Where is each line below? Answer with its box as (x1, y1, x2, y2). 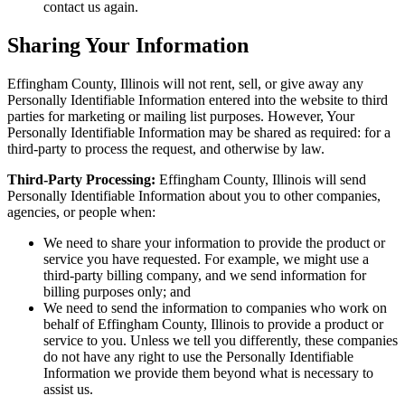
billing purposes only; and (43, 284, 191, 300)
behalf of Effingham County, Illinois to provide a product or (43, 316, 383, 333)
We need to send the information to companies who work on (43, 300, 387, 316)
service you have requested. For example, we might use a (43, 251, 369, 268)
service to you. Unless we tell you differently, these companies (43, 333, 398, 349)
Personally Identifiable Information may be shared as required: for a (7, 125, 391, 141)
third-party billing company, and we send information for (43, 268, 366, 284)
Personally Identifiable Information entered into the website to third (7, 92, 388, 108)
